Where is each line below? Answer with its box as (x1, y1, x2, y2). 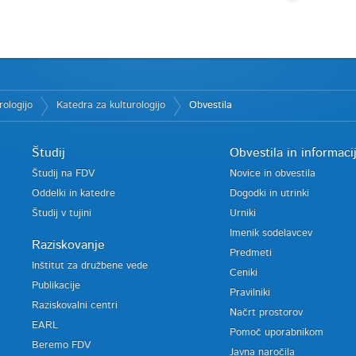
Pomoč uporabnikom (229, 327, 323, 338)
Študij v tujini (32, 208, 92, 219)
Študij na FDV (32, 168, 96, 179)
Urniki (229, 208, 256, 219)
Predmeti (229, 248, 272, 258)
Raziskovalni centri (32, 300, 118, 311)
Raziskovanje (32, 238, 106, 251)
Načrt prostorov (229, 308, 303, 318)
